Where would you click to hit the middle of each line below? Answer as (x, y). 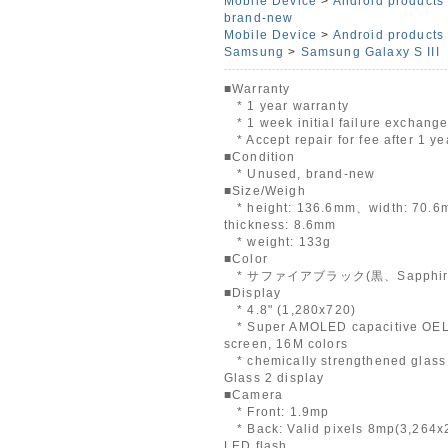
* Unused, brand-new (299, 173)
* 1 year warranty (286, 105)
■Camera (253, 394)
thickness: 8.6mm (280, 224)
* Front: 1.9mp (276, 411)
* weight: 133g (277, 241)
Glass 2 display (274, 377)
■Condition (259, 156)
